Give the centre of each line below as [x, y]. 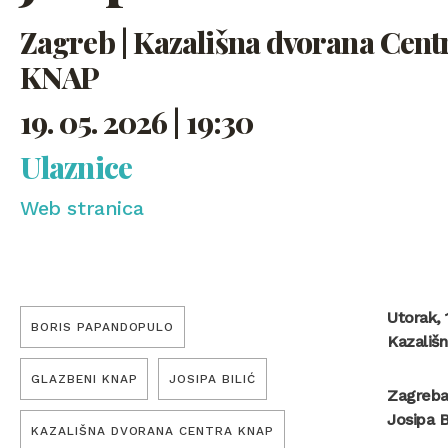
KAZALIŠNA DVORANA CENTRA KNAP [152, 431]
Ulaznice [76, 167]
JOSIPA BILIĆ [213, 379]
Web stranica [82, 208]
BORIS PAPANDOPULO [103, 327]
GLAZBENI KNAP [84, 379]
